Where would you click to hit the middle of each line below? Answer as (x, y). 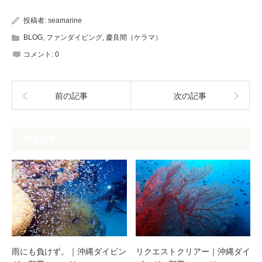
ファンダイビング (74, 37)
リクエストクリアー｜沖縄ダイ (193, 251)
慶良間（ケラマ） (134, 37)
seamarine (65, 20)
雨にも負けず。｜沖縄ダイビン (69, 251)
